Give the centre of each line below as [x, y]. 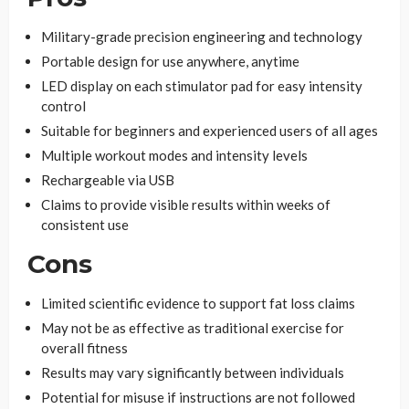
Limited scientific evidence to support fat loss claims [198, 303]
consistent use [85, 224]
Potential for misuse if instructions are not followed [198, 397]
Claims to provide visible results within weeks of [186, 204]
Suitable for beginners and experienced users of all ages [210, 130]
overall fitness [84, 347]
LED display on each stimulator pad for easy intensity [202, 85]
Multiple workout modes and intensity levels [174, 155]
